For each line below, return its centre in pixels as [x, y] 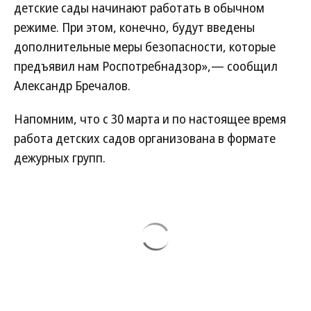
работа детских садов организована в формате [145, 138]
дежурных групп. [60, 158]
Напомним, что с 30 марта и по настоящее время [150, 119]
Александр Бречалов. [72, 85]
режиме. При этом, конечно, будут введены [134, 27]
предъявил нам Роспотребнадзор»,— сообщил [146, 66]
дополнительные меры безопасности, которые [145, 47]
